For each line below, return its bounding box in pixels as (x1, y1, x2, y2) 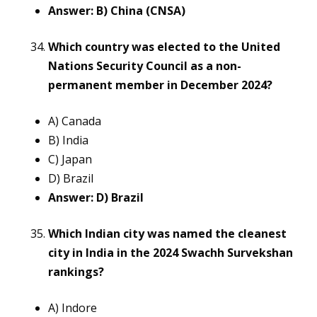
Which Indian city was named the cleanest (48, 226, 287, 242)
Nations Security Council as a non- (48, 58, 241, 74)
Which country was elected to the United (48, 39, 280, 55)
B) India (48, 132, 88, 149)
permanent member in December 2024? (48, 77, 272, 93)
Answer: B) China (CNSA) (48, 3, 185, 19)
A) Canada (48, 113, 101, 129)
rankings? (48, 264, 104, 280)
